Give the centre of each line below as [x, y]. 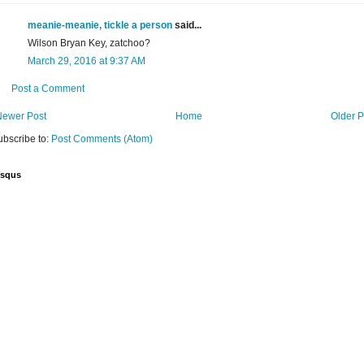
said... [187, 26]
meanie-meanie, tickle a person [100, 26]
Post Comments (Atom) [102, 139]
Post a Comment [48, 89]
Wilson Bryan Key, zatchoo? [89, 43]
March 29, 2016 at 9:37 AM [87, 61]
